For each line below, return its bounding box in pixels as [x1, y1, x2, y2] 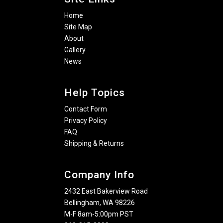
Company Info [64, 169, 134, 181]
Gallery [64, 46, 86, 54]
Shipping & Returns [64, 139, 124, 148]
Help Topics [64, 87, 125, 99]
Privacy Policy [64, 116, 107, 125]
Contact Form [64, 105, 107, 113]
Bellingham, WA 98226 [64, 199, 135, 207]
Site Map [64, 23, 92, 31]
